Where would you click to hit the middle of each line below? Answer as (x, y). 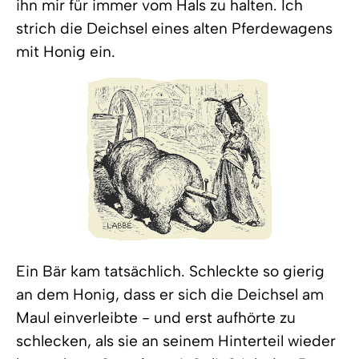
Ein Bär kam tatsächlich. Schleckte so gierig (170, 271)
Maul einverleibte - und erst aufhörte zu (156, 318)
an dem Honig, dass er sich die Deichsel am (170, 294)
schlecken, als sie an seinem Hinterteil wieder (176, 341)
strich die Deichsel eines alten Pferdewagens (174, 28)
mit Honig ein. (66, 52)
